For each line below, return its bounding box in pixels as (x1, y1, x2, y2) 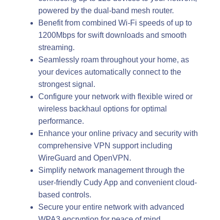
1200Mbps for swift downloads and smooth (38, 30, 187, 39)
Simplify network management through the (38, 165, 185, 174)
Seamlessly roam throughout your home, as (38, 55, 189, 64)
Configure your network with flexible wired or (38, 92, 192, 101)
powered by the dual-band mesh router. (38, 6, 174, 15)
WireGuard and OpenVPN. (38, 153, 131, 162)
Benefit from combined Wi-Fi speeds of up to (38, 18, 192, 27)
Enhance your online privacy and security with (38, 129, 198, 137)
